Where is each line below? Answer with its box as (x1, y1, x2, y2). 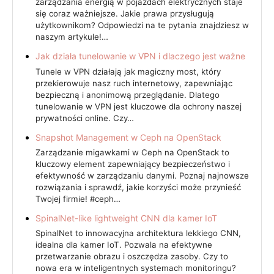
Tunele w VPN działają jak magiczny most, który (35, 66, 221, 76)
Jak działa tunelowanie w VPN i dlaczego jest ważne (35, 51, 245, 62)
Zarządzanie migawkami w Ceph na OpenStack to (35, 147, 229, 157)
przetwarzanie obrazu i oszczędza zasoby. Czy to (35, 251, 228, 262)
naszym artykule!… (35, 32, 108, 42)
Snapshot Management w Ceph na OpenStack (35, 131, 221, 143)
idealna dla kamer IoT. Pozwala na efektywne (35, 240, 212, 250)
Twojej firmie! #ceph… (35, 193, 120, 204)
